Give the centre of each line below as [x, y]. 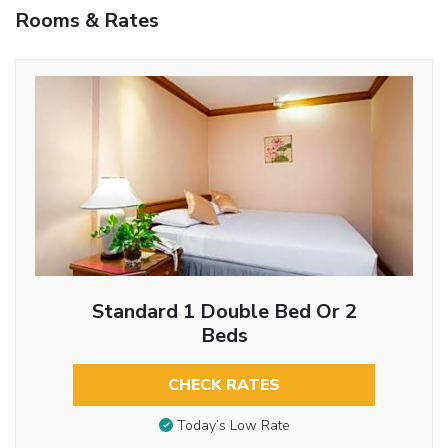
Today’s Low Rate [233, 426]
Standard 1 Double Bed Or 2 [224, 311]
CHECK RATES [224, 384]
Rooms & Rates [87, 20]
